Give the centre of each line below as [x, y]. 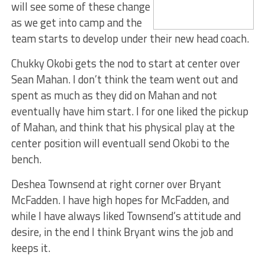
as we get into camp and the [76, 22]
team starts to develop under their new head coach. [130, 38]
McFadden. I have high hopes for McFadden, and [120, 200]
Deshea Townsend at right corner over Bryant [116, 184]
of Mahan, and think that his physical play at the [123, 127]
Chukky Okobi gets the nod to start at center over [125, 63]
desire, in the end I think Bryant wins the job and [122, 232]
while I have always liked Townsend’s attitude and [126, 216]
